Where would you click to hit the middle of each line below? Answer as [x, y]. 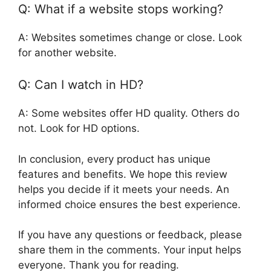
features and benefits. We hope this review [123, 174]
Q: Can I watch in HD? [81, 85]
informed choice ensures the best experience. [129, 204]
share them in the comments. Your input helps [130, 250]
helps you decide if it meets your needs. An [124, 189]
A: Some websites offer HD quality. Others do [129, 113]
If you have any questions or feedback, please [130, 235]
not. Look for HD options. [79, 129]
